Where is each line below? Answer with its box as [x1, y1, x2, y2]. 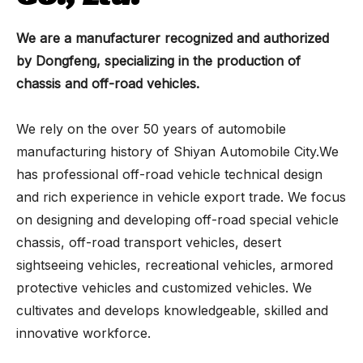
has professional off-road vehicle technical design [16, 165, 322, 182]
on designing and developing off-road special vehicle [16, 211, 339, 228]
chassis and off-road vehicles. [16, 75, 203, 92]
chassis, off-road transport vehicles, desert [16, 233, 281, 250]
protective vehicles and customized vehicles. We [16, 279, 312, 296]
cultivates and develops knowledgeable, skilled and [16, 301, 328, 318]
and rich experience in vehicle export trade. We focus [16, 188, 346, 205]
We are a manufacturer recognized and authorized [16, 29, 329, 46]
